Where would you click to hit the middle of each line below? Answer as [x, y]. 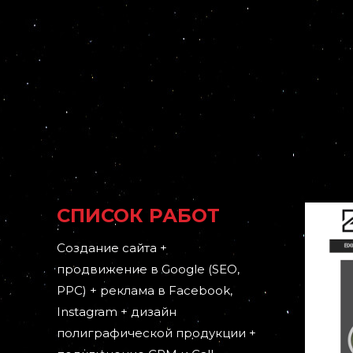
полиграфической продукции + [156, 333]
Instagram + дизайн [117, 312]
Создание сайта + [112, 248]
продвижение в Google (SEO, [148, 269]
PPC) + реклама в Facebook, [145, 290]
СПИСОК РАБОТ [138, 216]
